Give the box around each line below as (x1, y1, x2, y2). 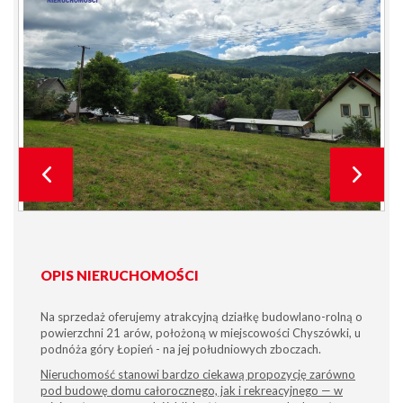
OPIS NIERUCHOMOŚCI (40, 267, 199, 283)
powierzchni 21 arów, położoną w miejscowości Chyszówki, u (40, 326, 361, 340)
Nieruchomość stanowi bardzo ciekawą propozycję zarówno (40, 367, 355, 381)
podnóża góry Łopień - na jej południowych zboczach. (40, 342, 321, 356)
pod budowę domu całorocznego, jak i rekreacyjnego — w (40, 383, 343, 398)
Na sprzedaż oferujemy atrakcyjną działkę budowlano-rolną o (40, 309, 363, 324)
